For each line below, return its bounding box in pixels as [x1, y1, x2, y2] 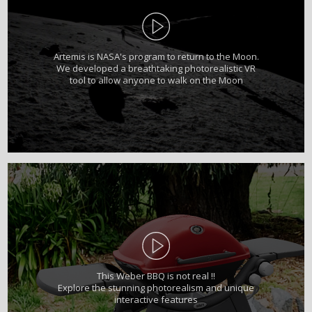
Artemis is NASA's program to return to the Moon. [53, 50, 259, 63]
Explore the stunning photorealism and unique [58, 281, 254, 295]
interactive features [114, 293, 198, 306]
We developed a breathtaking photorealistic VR [56, 62, 256, 75]
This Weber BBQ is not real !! [97, 270, 215, 283]
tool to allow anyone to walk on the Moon [69, 74, 243, 87]
